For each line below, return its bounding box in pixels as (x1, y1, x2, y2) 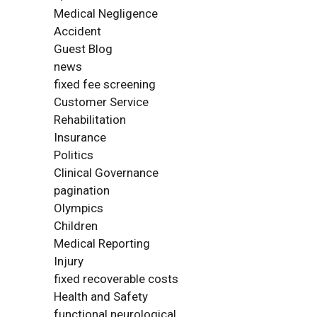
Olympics (54, 201, 103, 215)
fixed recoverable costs (54, 272, 178, 286)
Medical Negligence (54, 6, 158, 21)
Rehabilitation (54, 113, 126, 127)
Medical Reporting (54, 236, 150, 250)
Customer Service (54, 95, 149, 109)
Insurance (54, 130, 106, 144)
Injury (54, 254, 83, 268)
